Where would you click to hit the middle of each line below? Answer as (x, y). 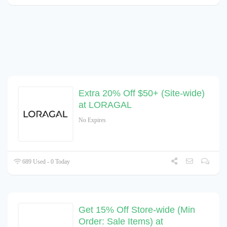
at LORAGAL (105, 105)
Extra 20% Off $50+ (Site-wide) (142, 93)
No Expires (92, 120)
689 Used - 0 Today (46, 162)
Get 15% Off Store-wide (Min (137, 210)
